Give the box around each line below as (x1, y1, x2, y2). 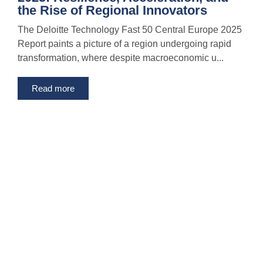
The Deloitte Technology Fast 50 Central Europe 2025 (18, 25, 242, 35)
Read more (32, 83, 75, 94)
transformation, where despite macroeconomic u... (18, 53, 224, 63)
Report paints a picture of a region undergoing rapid (18, 39, 231, 49)
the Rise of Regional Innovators (18, 3, 207, 18)
